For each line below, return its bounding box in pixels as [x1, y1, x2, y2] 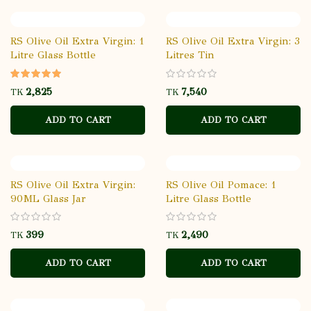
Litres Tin [166, 48, 215, 61]
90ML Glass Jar [10, 192, 86, 205]
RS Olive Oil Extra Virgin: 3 [166, 34, 300, 47]
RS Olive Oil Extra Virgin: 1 [10, 34, 144, 47]
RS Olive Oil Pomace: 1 [166, 178, 276, 191]
